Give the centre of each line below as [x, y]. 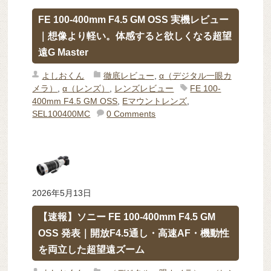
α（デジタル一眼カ [195, 76]
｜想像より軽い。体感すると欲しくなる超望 [135, 36]
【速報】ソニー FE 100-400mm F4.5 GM [127, 217]
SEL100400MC [61, 114]
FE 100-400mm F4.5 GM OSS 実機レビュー [134, 20]
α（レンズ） [86, 89]
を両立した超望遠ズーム [92, 250]
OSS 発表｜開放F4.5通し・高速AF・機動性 [134, 233]
